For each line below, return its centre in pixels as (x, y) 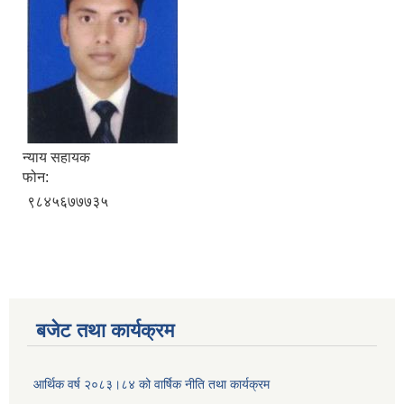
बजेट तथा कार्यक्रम (105, 331)
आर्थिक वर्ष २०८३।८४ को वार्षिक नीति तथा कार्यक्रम (151, 385)
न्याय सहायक (56, 158)
